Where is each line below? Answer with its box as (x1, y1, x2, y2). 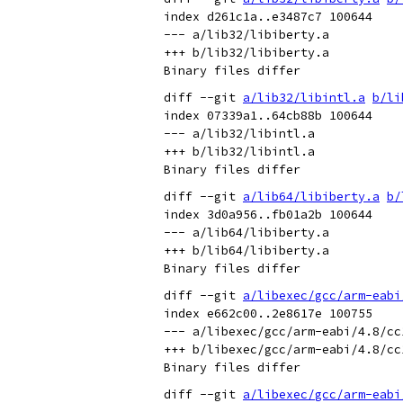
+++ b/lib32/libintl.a (164, 144, 315, 159)
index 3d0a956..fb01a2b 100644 (164, 207, 372, 222)
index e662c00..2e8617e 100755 (164, 306, 372, 321)
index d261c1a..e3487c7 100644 (164, 9, 372, 24)
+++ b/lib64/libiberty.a (164, 243, 329, 258)
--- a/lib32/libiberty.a (164, 27, 329, 42)
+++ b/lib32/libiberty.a (164, 45, 329, 60)
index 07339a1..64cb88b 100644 (164, 108, 372, 123)
